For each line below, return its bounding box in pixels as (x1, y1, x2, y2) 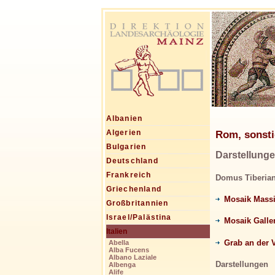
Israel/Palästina (106, 213, 172, 222)
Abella (108, 239, 129, 247)
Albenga (108, 261, 136, 269)
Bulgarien (106, 142, 147, 152)
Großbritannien (106, 199, 169, 208)
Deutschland (106, 157, 158, 166)
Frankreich (106, 171, 152, 180)
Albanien (106, 114, 143, 123)
